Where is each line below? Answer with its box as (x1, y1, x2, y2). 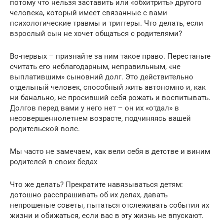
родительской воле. (10, 124, 80, 134)
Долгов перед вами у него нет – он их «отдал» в (10, 104, 179, 113)
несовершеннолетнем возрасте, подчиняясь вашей (10, 114, 191, 123)
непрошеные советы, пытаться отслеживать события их (10, 201, 209, 210)
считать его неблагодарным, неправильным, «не (10, 62, 181, 72)
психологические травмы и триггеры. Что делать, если (10, 19, 203, 28)
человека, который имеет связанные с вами (10, 8, 167, 18)
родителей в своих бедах (10, 157, 97, 167)
